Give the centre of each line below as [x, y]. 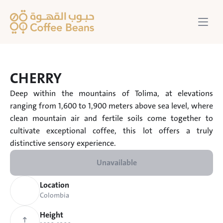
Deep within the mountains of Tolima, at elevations [111, 94]
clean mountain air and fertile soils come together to [111, 118]
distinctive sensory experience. [63, 143]
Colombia [55, 195]
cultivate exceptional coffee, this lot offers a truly [111, 131]
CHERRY [36, 78]
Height [52, 215]
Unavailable [116, 163]
